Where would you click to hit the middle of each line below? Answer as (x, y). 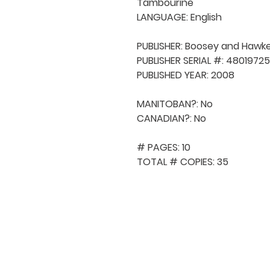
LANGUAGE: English (179, 17)
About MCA (213, 248)
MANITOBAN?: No (175, 104)
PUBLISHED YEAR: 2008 (186, 75)
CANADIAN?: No (171, 118)
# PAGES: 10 (164, 147)
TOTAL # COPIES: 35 (183, 162)
